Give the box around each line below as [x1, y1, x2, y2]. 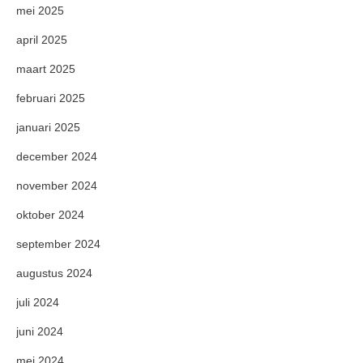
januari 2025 [16, 121, 80, 134]
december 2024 [16, 150, 97, 163]
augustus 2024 [16, 267, 92, 280]
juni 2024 [16, 325, 63, 338]
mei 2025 [16, 4, 64, 17]
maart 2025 [16, 62, 75, 75]
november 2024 [16, 179, 97, 192]
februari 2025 [16, 92, 85, 105]
